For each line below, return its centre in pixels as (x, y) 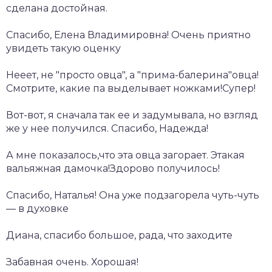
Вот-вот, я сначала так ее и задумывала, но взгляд (132, 115)
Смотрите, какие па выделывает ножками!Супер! (131, 88)
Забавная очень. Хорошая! (72, 262)
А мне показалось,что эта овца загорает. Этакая (125, 155)
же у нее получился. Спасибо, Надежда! (107, 128)
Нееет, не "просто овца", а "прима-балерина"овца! (132, 75)
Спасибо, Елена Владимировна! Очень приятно (128, 35)
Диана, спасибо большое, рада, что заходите (119, 235)
